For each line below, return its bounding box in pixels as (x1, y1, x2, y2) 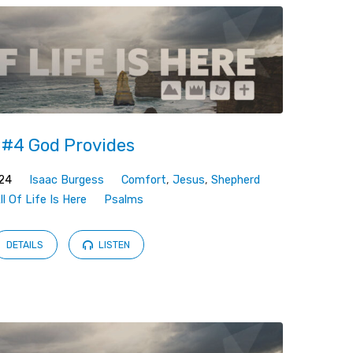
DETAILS (6, 239, 44, 251)
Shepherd (211, 173, 261, 188)
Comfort (121, 173, 167, 188)
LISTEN (96, 239, 131, 251)
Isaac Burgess (29, 173, 105, 188)
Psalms (104, 193, 144, 207)
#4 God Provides (2, 134, 136, 156)
